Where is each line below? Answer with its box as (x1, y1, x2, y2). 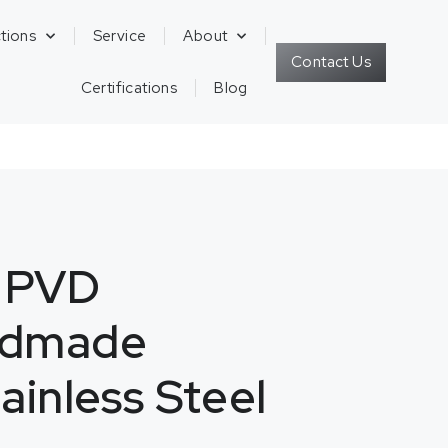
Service (92, 26, 147, 46)
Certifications (80, 78, 178, 98)
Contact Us (290, 51, 371, 72)
